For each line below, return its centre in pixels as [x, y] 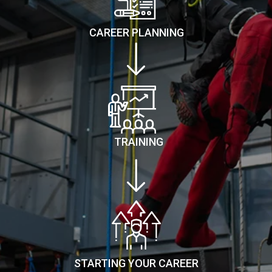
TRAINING [138, 142]
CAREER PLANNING [136, 32]
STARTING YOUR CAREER [136, 263]
